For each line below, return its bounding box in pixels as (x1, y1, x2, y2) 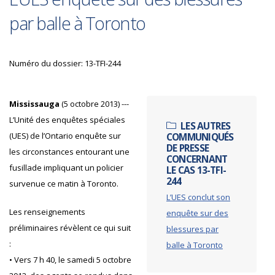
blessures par (166, 223, 219, 234)
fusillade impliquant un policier (9, 162, 123, 173)
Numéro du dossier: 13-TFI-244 (9, 58, 126, 69)
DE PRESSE (166, 141, 209, 155)
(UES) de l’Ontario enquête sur (9, 130, 121, 141)
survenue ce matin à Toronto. (9, 178, 118, 189)
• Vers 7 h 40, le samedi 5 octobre (9, 254, 131, 265)
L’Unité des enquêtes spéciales (9, 114, 125, 125)
